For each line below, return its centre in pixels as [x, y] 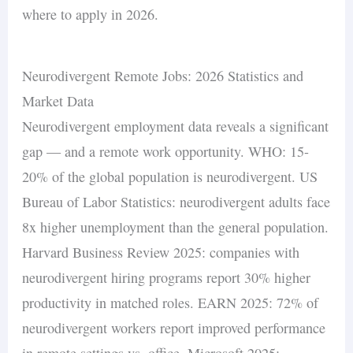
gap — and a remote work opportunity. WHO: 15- [166, 151]
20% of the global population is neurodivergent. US [170, 176]
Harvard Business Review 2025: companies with [161, 252]
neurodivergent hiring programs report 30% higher [167, 277]
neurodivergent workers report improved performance [174, 327]
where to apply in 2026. [91, 14]
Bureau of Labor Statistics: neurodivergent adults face [176, 201]
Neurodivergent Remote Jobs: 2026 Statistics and [163, 75]
